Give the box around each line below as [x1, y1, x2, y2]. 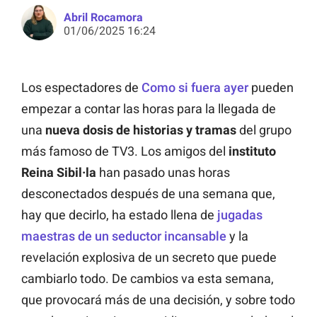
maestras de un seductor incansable [21, 229, 226, 244]
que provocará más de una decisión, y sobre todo [21, 292, 295, 308]
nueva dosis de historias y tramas [45, 122, 236, 138]
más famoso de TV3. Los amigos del [21, 144, 229, 159]
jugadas [217, 207, 263, 223]
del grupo [236, 122, 292, 138]
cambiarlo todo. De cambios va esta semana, [21, 271, 274, 287]
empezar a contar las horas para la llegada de [21, 101, 276, 117]
